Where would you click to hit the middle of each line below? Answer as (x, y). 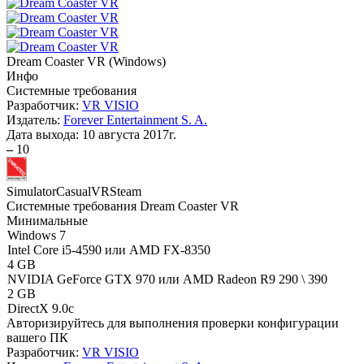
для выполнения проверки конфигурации (221, 323)
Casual (74, 191)
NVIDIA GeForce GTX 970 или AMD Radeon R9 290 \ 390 (167, 279)
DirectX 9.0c (41, 308)
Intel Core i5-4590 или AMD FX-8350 (109, 250)
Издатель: (35, 120)
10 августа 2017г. (129, 134)
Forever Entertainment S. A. (135, 120)
